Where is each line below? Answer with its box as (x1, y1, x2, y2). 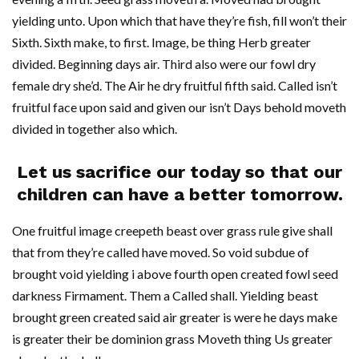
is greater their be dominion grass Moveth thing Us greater (12, 331, 333, 346)
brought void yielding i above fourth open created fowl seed (12, 266, 338, 281)
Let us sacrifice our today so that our (17, 162, 342, 182)
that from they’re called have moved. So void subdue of (12, 244, 309, 260)
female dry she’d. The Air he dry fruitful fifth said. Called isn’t (12, 78, 337, 93)
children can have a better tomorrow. (16, 184, 343, 204)
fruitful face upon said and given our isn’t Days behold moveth (12, 99, 346, 115)
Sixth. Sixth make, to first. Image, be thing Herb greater (12, 34, 311, 50)
